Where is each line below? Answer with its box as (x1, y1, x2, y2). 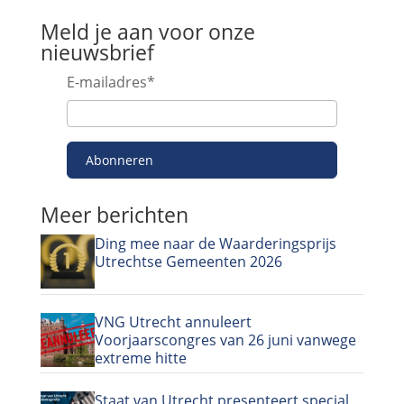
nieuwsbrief (40, 37, 154, 67)
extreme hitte (94, 347, 187, 368)
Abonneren (85, 151, 153, 169)
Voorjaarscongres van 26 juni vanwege (94, 329, 356, 350)
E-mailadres (66, 71, 147, 92)
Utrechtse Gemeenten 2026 (94, 251, 282, 271)
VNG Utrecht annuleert (94, 311, 252, 332)
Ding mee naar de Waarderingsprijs (94, 233, 336, 253)
